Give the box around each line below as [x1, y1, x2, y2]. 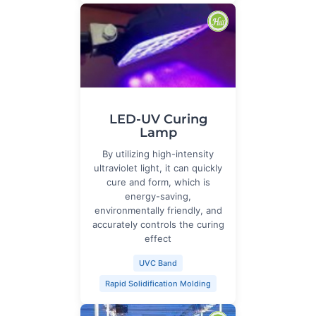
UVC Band [139, 258, 177, 269]
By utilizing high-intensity [102, 148, 214, 160]
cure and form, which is [106, 176, 210, 188]
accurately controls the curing [92, 219, 224, 231]
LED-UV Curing [109, 111, 207, 128]
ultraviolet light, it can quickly [94, 162, 222, 174]
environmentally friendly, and [94, 205, 222, 217]
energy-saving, [125, 190, 191, 202]
